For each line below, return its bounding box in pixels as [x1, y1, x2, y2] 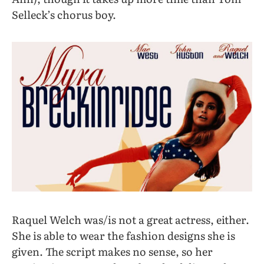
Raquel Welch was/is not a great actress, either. [12, 211, 249, 227]
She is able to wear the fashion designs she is [12, 227, 235, 243]
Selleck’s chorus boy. [12, 6, 116, 22]
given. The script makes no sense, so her [12, 243, 213, 259]
